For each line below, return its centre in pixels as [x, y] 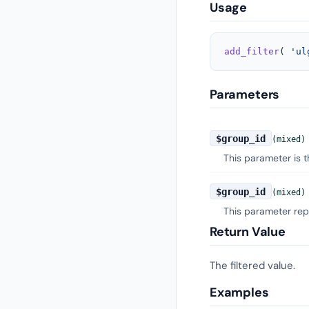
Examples [239, 292]
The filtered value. [252, 265]
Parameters [245, 95]
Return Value [248, 231]
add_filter [252, 52]
